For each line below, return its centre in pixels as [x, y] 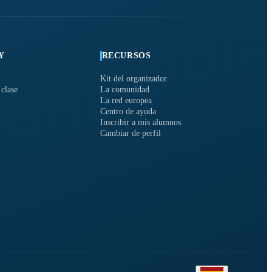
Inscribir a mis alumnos [140, 123]
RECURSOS [126, 56]
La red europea [126, 101]
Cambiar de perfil [130, 134]
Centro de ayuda [128, 112]
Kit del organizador [133, 79]
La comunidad [124, 90]
